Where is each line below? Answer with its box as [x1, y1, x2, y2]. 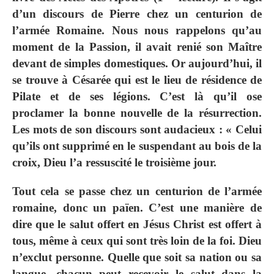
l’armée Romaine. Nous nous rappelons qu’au [12, 24, 262, 37]
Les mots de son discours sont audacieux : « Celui [12, 123, 262, 136]
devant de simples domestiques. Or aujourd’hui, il [12, 57, 262, 70]
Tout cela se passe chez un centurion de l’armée [12, 185, 262, 198]
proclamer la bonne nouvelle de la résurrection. [12, 106, 262, 120]
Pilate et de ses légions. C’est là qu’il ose [12, 90, 262, 103]
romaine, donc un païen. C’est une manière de [12, 201, 262, 215]
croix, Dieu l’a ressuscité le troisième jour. [12, 156, 217, 169]
